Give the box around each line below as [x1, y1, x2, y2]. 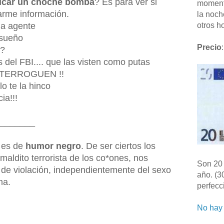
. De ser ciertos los [81, 140, 155, 151]
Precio [197, 43, 221, 51]
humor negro [25, 140, 81, 151]
